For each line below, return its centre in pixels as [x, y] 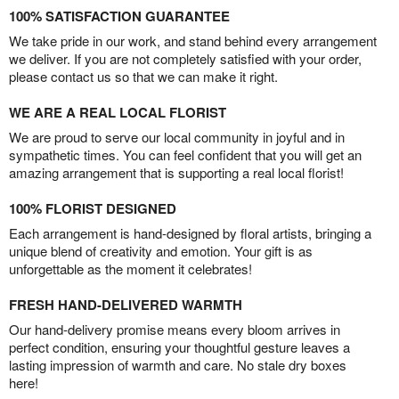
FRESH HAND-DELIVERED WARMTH [126, 305]
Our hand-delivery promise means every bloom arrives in [175, 330]
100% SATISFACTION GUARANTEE [119, 16]
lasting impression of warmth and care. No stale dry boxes [178, 365]
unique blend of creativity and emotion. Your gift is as [161, 251]
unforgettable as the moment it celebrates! [130, 269]
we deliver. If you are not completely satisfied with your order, [185, 59]
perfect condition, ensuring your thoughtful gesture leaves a [179, 347]
